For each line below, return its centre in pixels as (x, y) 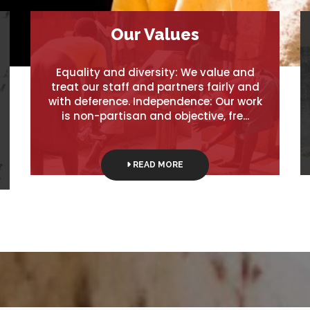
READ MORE (157, 164)
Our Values (155, 34)
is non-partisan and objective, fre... (155, 116)
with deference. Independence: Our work (155, 101)
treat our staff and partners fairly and (155, 86)
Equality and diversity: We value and (155, 72)
